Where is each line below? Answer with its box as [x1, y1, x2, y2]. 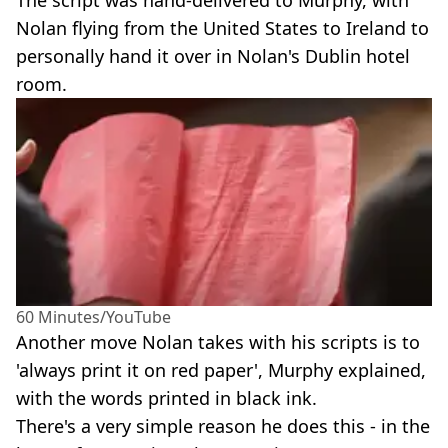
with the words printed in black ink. [16, 385, 317, 410]
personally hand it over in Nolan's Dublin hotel [16, 43, 410, 68]
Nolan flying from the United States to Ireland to [16, 15, 429, 40]
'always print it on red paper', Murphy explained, [16, 357, 426, 382]
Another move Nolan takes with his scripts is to [16, 329, 420, 354]
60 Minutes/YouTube [16, 305, 171, 328]
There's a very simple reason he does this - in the [16, 413, 430, 438]
